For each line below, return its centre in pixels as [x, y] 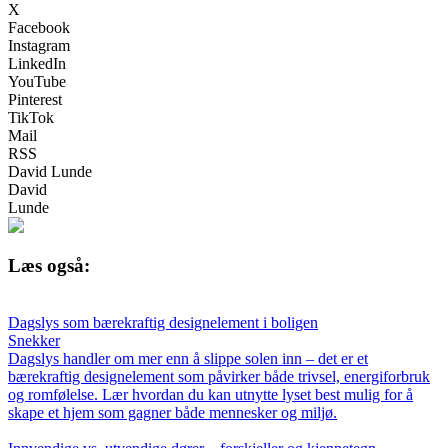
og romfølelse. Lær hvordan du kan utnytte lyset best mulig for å [210, 395]
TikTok [31, 117]
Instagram [39, 45]
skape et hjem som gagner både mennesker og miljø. [172, 413]
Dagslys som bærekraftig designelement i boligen [163, 323]
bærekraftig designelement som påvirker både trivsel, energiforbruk [219, 377]
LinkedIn [37, 63]
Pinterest [35, 99]
